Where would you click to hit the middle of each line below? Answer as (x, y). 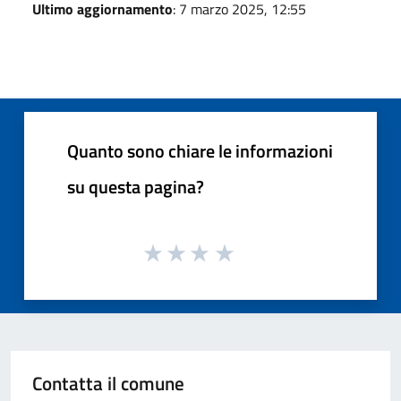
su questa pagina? (136, 186)
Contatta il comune (108, 384)
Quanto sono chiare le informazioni (200, 150)
